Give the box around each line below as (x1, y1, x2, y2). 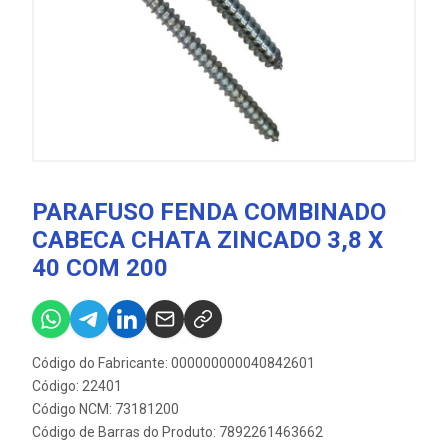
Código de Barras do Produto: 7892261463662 (32, 424, 323, 440)
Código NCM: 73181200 (32, 401, 179, 417)
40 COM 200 (32, 254, 168, 282)
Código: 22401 (32, 378, 122, 394)
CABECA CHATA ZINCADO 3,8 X (32, 226, 383, 254)
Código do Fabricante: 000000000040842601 (32, 355, 315, 371)
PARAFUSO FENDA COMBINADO (32, 198, 386, 226)
